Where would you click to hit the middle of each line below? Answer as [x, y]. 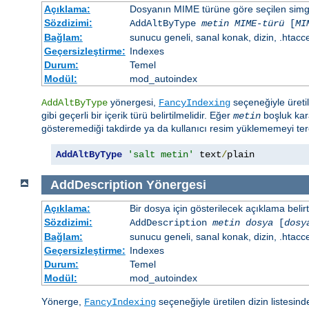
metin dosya [242, 223]
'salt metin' [161, 155]
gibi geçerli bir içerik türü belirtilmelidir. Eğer [137, 116]
